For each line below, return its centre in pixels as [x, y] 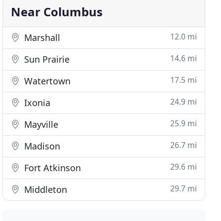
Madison [41, 146]
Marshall [41, 37]
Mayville [40, 124]
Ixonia [36, 103]
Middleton [45, 189]
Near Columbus [57, 12]
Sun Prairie [46, 59]
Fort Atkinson [52, 168]
